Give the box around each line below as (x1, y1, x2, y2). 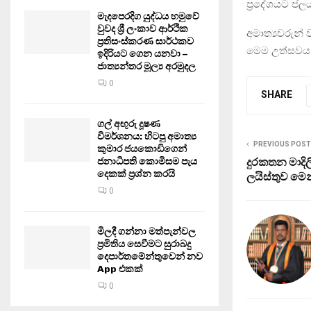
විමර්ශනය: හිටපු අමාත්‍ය (97, 131, 196, 142)
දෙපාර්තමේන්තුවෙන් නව (97, 251, 203, 262)
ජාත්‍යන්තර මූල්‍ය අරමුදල (97, 60, 196, 72)
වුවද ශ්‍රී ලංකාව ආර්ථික (97, 23, 188, 35)
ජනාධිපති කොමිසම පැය (97, 155, 197, 167)
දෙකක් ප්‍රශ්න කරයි (97, 168, 175, 180)
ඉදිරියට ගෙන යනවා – (97, 48, 187, 60)
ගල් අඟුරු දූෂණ (97, 118, 160, 130)
